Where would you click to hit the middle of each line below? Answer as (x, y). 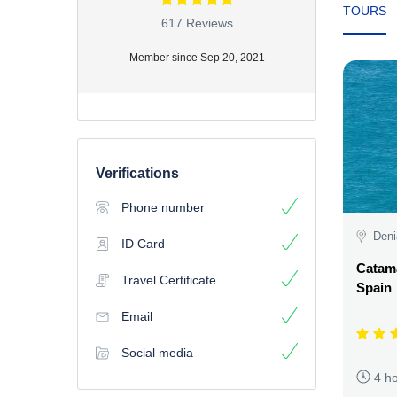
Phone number (163, 207)
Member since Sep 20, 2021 (197, 57)
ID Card (143, 243)
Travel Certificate (169, 280)
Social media (157, 352)
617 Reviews (197, 23)
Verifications (137, 173)
